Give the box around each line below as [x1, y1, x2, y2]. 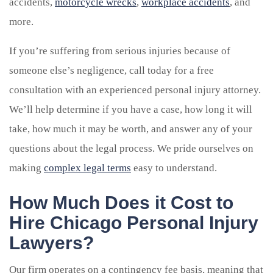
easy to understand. [131, 161, 217, 174]
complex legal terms [44, 161, 131, 174]
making [9, 161, 44, 174]
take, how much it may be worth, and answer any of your [9, 122, 252, 135]
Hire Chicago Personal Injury [9, 212, 258, 233]
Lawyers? [9, 232, 94, 253]
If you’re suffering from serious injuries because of [9, 44, 230, 57]
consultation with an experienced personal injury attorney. [9, 83, 261, 96]
